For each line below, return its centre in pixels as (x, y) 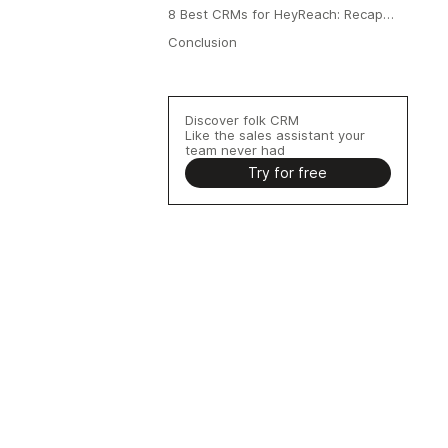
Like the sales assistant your (274, 135)
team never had (234, 150)
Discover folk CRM (241, 120)
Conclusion (202, 42)
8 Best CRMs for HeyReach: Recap (275, 14)
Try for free (288, 173)
